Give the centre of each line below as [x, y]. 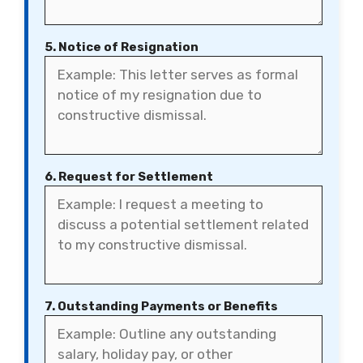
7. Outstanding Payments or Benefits [161, 306]
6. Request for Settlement [129, 177]
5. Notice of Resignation [122, 47]
